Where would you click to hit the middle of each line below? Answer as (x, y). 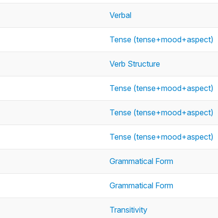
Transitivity (128, 210)
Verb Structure (135, 64)
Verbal (120, 15)
